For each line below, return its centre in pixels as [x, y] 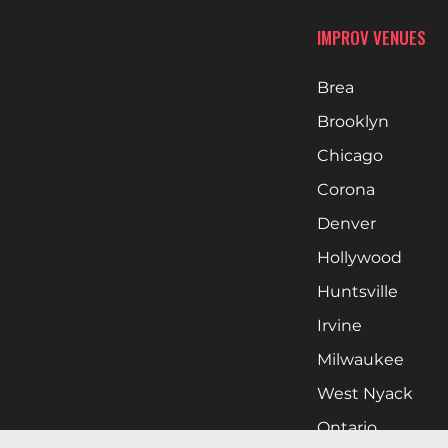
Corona [346, 189]
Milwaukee [360, 359]
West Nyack [365, 393]
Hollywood [359, 257]
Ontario [347, 427]
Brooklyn [353, 121]
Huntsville [357, 291]
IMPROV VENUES [371, 37]
